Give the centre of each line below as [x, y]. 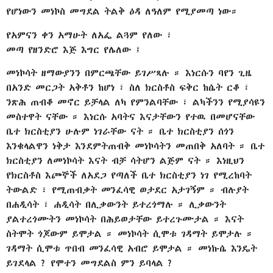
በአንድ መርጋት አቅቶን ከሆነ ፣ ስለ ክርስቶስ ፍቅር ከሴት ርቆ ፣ [128, 88]
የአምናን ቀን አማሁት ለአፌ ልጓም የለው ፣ [89, 35]
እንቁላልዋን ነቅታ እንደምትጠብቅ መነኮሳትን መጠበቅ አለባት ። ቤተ [135, 146]
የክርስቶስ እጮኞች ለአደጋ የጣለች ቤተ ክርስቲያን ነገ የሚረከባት [129, 175]
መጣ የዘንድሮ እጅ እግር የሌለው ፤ [74, 49]
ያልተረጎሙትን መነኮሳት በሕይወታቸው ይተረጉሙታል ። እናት [125, 219]
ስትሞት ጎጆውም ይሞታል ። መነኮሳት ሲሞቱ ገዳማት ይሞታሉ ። [130, 234]
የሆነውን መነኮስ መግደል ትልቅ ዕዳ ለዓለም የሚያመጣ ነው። [122, 12]
